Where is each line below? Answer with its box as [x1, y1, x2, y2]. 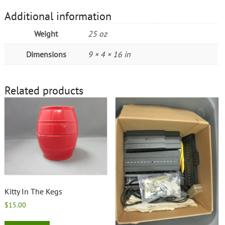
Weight [34, 28, 58, 39]
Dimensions [26, 49, 66, 59]
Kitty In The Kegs [4, 186, 62, 197]
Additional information [4, 9, 111, 23]
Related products [4, 83, 83, 97]
